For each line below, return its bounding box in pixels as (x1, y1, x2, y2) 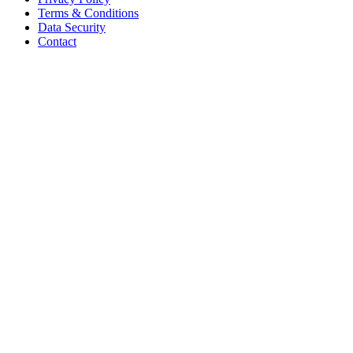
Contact (38, 35, 76, 49)
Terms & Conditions (38, 6, 139, 20)
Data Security (38, 20, 106, 35)
